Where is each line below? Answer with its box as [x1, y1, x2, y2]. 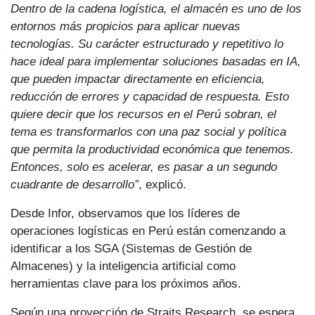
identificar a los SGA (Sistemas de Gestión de [11, 240, 252, 255]
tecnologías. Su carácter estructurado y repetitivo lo [11, 36, 283, 51]
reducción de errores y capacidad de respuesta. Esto [11, 89, 289, 103]
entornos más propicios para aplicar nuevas [11, 18, 240, 33]
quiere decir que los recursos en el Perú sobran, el [11, 106, 276, 121]
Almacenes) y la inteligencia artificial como [11, 258, 236, 273]
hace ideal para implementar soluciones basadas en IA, [11, 53, 301, 68]
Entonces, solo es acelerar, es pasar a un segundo [11, 159, 277, 174]
